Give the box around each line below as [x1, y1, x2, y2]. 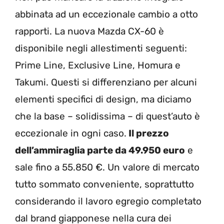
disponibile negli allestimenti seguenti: [15, 42, 187, 54]
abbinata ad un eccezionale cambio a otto [15, 8, 198, 20]
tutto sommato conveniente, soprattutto [15, 178, 194, 190]
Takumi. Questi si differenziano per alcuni [15, 76, 197, 88]
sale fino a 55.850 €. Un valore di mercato [15, 161, 199, 173]
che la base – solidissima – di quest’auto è [15, 110, 200, 122]
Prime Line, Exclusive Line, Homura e [15, 59, 180, 71]
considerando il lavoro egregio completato [15, 195, 201, 207]
